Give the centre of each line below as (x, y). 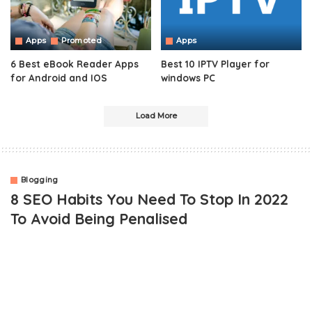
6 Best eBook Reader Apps (75, 64)
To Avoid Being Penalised (99, 219)
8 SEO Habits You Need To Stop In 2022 (149, 199)
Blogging (40, 180)
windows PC (188, 78)
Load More (156, 116)
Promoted (82, 41)
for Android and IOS (59, 78)
